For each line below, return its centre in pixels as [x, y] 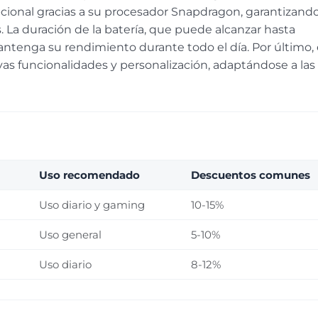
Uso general [71, 235]
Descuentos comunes [251, 175]
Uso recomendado [90, 175]
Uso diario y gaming [92, 205]
